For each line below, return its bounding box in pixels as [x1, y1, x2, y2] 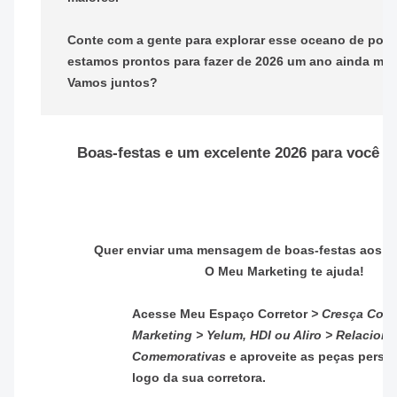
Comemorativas [132, 348, 226, 363]
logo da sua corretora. [132, 370, 266, 385]
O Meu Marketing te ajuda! [198, 263, 371, 278]
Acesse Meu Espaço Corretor [132, 306, 311, 321]
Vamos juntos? [67, 74, 158, 90]
